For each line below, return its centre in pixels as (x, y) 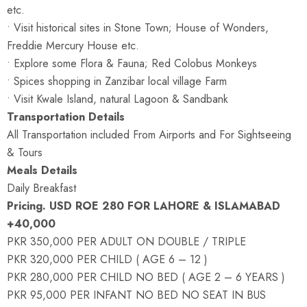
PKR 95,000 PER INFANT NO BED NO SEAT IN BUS (136, 295)
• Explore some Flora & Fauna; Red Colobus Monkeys (132, 63)
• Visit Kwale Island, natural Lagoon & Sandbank (118, 99)
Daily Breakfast (41, 188)
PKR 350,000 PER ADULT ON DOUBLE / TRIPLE (126, 241)
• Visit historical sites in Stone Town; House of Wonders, (138, 27)
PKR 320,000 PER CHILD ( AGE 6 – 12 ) (107, 259)
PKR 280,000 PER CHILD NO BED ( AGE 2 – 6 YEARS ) (146, 277)
